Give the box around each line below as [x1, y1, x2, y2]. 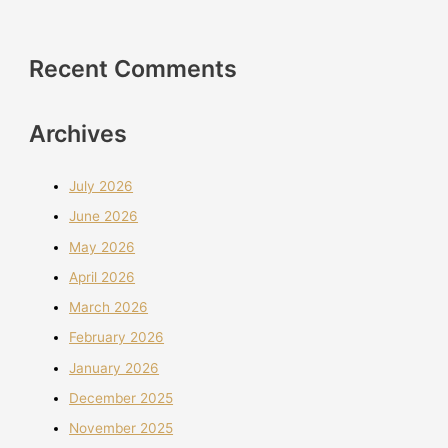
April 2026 [69, 268, 136, 285]
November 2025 [69, 420, 174, 437]
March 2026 [69, 299, 149, 316]
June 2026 [69, 208, 139, 225]
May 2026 [69, 238, 136, 255]
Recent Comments [29, 53, 238, 83]
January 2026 [69, 359, 160, 376]
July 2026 [69, 178, 134, 195]
